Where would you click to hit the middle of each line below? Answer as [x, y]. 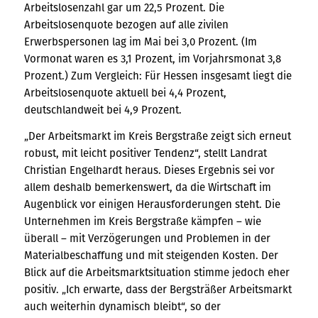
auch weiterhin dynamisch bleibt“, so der [122, 306]
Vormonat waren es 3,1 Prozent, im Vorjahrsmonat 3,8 [152, 58]
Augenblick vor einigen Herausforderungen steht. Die [152, 204]
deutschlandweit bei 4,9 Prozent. [103, 109]
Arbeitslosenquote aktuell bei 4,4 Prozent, [125, 92]
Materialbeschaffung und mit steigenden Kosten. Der [151, 255]
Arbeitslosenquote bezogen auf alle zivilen [126, 24]
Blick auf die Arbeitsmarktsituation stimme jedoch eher [157, 272]
